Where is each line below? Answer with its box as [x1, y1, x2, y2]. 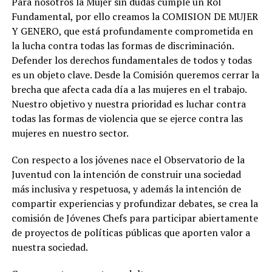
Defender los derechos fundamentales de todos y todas [11, 53, 252, 67]
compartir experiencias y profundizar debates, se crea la [11, 196, 258, 210]
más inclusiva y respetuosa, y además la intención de [11, 182, 241, 195]
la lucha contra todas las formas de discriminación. [11, 38, 234, 52]
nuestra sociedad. [11, 240, 88, 254]
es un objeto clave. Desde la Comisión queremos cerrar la [11, 67, 259, 81]
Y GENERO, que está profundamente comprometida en [11, 24, 253, 38]
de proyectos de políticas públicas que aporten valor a [11, 225, 250, 239]
